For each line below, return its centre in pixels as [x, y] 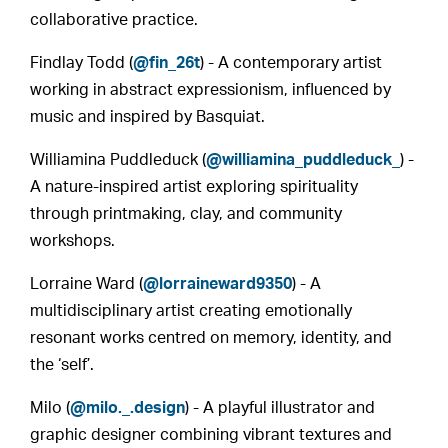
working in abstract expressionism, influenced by [211, 90]
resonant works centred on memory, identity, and [211, 338]
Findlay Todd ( [82, 63]
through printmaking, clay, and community [186, 214]
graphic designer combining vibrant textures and [211, 435]
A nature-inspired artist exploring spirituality [194, 187]
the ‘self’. [62, 365]
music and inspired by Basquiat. [148, 117]
